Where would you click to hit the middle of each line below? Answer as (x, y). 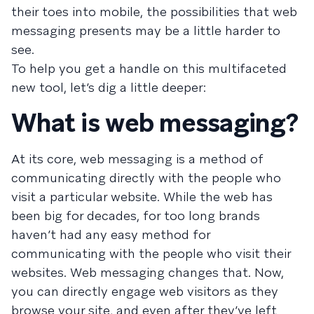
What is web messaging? (155, 123)
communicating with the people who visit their (151, 254)
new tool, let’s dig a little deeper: (109, 88)
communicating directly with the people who (146, 178)
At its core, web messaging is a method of (137, 159)
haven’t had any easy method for (111, 235)
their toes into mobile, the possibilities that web (154, 12)
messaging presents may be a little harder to (146, 31)
